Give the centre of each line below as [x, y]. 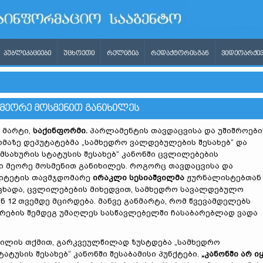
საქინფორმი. [60, 131]
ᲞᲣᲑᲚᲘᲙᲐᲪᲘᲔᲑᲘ [27, 53]
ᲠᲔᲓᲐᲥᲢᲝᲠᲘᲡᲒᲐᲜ [180, 53]
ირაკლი [110, 178]
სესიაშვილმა [157, 178]
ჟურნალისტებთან [223, 178]
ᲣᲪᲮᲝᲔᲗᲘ [79, 53]
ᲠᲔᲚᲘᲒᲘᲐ [123, 53]
